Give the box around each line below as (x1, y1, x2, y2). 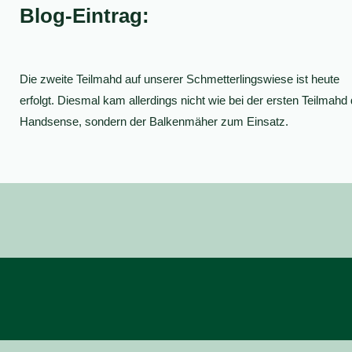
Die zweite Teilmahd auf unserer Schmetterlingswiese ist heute (19, 71, 339, 86)
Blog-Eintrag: (19, 3, 149, 27)
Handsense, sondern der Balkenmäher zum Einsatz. (19, 114, 288, 128)
